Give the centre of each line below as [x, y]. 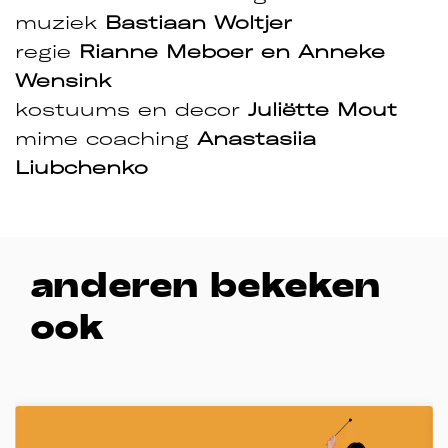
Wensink [63, 81]
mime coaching [106, 139]
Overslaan [55, 394]
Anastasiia [256, 139]
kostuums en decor [131, 110]
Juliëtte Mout [322, 110]
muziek [60, 23]
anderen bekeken [205, 282]
